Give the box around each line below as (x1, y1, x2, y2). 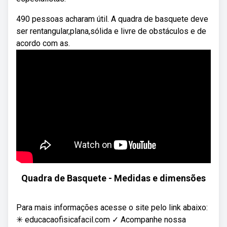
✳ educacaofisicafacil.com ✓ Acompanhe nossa (16, 215, 186, 224)
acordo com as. (16, 39, 70, 48)
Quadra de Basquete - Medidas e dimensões (21, 173, 206, 183)
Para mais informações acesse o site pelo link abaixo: (16, 203, 208, 212)
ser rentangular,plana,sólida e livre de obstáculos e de (16, 26, 206, 36)
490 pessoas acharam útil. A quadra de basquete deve (16, 14, 208, 24)
